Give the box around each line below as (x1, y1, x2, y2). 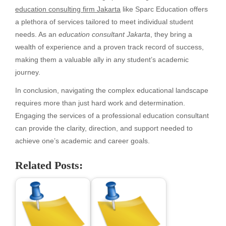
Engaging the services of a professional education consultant (15, 111, 209, 120)
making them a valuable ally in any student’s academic (15, 55, 189, 64)
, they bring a (150, 30, 192, 39)
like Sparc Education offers (121, 5, 208, 14)
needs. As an (15, 30, 59, 39)
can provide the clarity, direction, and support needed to (15, 124, 193, 133)
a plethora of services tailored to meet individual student (15, 18, 193, 26)
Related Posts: (15, 158, 83, 172)
